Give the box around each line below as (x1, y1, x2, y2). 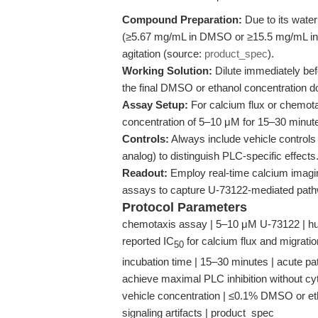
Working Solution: (122, 65, 212, 77)
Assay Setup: (122, 99, 188, 111)
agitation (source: (122, 48, 204, 60)
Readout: (122, 167, 168, 179)
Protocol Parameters (122, 200, 247, 214)
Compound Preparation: (122, 13, 242, 26)
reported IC (122, 235, 174, 247)
